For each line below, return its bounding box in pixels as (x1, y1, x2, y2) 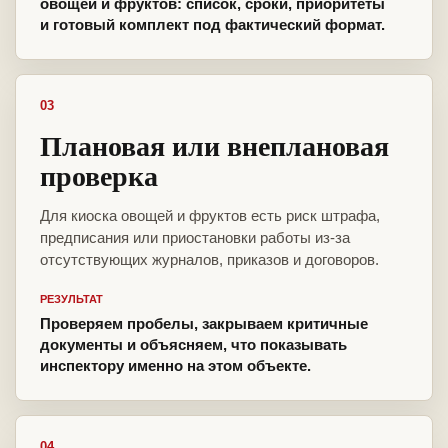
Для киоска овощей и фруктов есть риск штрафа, (40, 207, 380, 225)
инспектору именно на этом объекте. (40, 357, 311, 375)
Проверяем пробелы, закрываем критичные (40, 315, 368, 333)
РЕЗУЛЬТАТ (40, 293, 103, 306)
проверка (40, 155, 158, 197)
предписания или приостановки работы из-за (40, 229, 350, 247)
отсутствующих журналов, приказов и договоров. (40, 251, 379, 269)
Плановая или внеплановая (40, 125, 389, 167)
